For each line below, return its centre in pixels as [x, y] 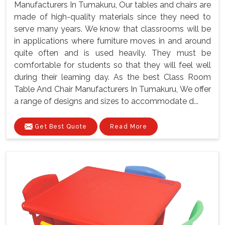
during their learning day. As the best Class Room [113, 77]
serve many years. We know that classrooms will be [113, 29]
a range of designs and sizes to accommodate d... [106, 101]
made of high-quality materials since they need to [113, 17]
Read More [129, 126]
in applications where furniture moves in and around [113, 41]
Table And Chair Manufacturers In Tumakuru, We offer [113, 89]
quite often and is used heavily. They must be [113, 53]
